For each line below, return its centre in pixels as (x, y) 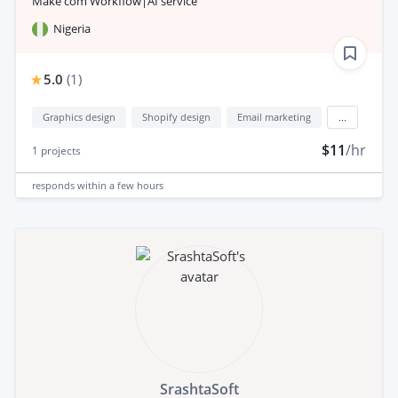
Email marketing (274, 117)
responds (55, 185)
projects (60, 151)
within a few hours (120, 185)
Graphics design (79, 117)
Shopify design (176, 117)
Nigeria (72, 29)
